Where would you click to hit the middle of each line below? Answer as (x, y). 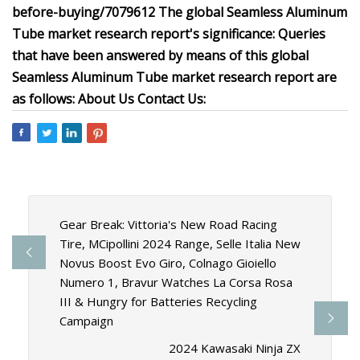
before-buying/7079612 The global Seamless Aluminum (180, 12)
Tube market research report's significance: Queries (169, 34)
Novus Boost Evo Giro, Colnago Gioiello (168, 263)
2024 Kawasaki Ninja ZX (235, 348)
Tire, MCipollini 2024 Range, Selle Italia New (180, 244)
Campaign (86, 321)
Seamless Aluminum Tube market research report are (174, 77)
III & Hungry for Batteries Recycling (158, 302)
